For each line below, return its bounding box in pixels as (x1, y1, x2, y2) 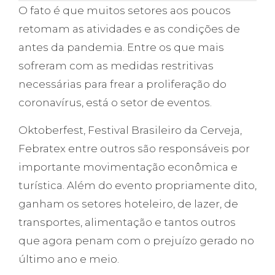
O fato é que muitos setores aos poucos (18, 4, 231, 17)
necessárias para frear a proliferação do (18, 78, 227, 91)
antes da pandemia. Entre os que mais (18, 41, 224, 54)
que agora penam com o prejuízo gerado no (18, 234, 254, 247)
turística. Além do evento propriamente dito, (18, 179, 257, 192)
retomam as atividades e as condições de (18, 23, 240, 36)
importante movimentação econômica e (18, 161, 238, 174)
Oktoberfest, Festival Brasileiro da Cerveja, (18, 124, 242, 137)
